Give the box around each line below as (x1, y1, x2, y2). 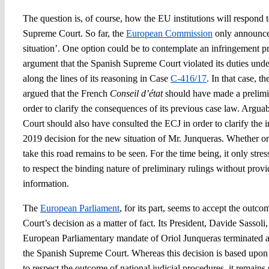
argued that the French (22, 88, 110, 98)
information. (22, 178, 71, 189)
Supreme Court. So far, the (22, 28, 126, 38)
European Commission (125, 28, 213, 38)
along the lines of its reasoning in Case (22, 73, 171, 83)
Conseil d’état (109, 88, 163, 98)
